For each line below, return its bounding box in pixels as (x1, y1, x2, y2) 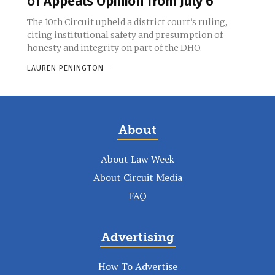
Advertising (101, 230, 174, 245)
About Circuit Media (93, 171, 182, 185)
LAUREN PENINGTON (27, 64, 104, 73)
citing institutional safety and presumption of (27, 29, 223, 41)
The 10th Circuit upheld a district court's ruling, (27, 17, 227, 28)
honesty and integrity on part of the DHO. (27, 42, 202, 54)
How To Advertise (98, 260, 177, 274)
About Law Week (101, 152, 174, 166)
